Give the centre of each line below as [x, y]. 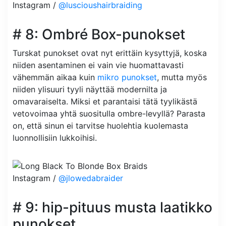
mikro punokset [127, 77]
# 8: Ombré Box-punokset [99, 34]
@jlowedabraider [91, 178]
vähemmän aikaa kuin [55, 77]
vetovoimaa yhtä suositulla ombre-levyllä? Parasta [109, 113]
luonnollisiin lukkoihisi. [55, 137]
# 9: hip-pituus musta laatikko [112, 207]
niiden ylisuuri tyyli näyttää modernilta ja [90, 89]
